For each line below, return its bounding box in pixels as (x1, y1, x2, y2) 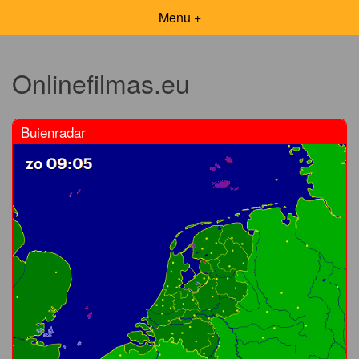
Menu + (158, 8, 201, 26)
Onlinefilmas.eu (12, 64, 190, 102)
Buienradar (21, 121, 86, 142)
